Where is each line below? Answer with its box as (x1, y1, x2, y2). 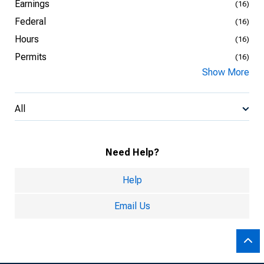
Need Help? (105, 147, 159, 158)
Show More (202, 67, 249, 78)
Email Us (114, 200, 150, 212)
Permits (15, 51, 47, 62)
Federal (15, 16, 46, 27)
